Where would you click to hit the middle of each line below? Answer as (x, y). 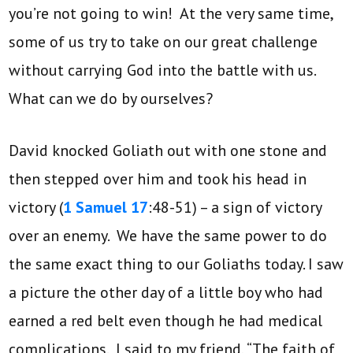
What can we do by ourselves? (111, 99)
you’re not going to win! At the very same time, (171, 14)
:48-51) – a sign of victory (235, 208)
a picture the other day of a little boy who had (166, 293)
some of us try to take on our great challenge (163, 42)
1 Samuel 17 (106, 208)
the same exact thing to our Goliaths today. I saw (176, 264)
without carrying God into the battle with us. (162, 71)
